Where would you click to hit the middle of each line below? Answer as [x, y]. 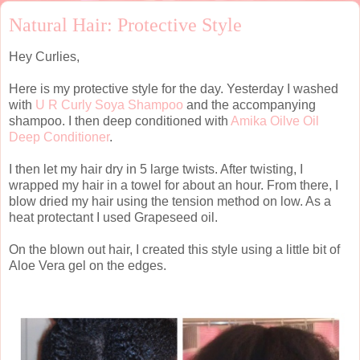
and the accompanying [250, 104]
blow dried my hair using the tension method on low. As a [170, 201]
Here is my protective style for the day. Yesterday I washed [174, 88]
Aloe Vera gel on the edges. [88, 265]
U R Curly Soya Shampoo [109, 104]
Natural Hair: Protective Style [125, 25]
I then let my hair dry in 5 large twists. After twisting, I [156, 169]
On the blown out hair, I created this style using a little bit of [174, 249]
